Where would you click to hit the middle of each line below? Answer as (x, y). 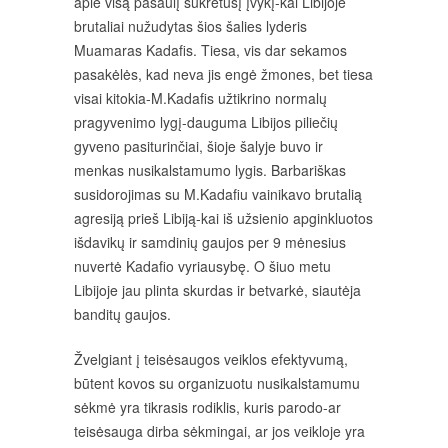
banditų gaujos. (122, 314)
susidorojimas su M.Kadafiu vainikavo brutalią (218, 194)
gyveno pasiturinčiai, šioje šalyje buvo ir (198, 146)
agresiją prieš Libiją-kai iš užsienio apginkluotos (223, 218)
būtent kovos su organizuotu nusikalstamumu (217, 383)
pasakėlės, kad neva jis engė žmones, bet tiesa (223, 74)
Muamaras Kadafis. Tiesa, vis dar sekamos (210, 50)
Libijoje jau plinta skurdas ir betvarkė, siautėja (217, 290)
